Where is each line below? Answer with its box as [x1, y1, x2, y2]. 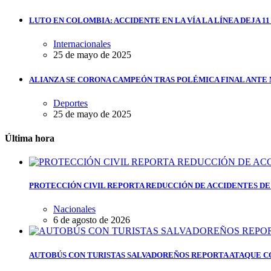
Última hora [5, 132, 54, 143]
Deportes [53, 98, 88, 109]
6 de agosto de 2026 [53, 215, 130, 226]
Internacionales [53, 39, 111, 50]
